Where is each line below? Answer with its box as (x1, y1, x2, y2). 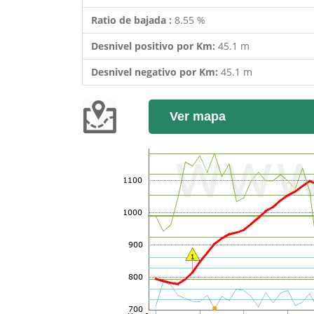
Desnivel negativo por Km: (91, 65, 221, 78)
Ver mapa (170, 109, 226, 123)
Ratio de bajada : (91, 13, 175, 27)
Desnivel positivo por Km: (91, 39, 218, 53)
